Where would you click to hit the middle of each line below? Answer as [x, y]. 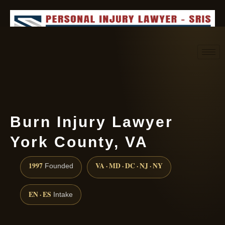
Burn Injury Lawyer [92, 122]
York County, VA [79, 142]
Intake [62, 195]
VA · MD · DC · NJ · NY [129, 166]
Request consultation [128, 74]
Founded [58, 166]
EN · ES [40, 195]
